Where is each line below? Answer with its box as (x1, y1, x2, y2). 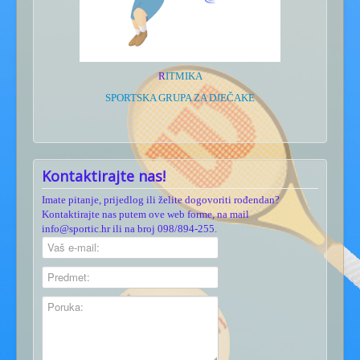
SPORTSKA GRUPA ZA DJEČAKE (105, 91, 255, 104)
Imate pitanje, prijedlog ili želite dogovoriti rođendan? (42, 193, 280, 206)
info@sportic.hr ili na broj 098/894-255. (42, 222, 217, 235)
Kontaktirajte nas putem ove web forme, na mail (42, 207, 249, 220)
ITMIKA (165, 69, 202, 82)
